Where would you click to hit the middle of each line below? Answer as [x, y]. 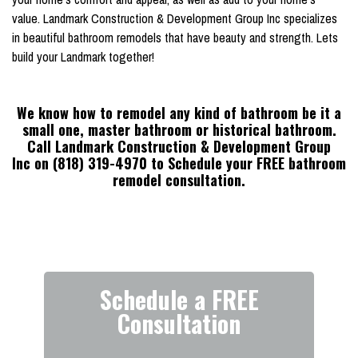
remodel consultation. [179, 180]
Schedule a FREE [179, 300]
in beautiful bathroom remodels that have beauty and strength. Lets [175, 38]
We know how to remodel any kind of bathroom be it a [179, 113]
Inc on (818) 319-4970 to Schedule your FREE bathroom [179, 163]
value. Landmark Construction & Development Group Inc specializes [175, 19]
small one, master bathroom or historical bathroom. [179, 130]
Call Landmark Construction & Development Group [179, 147]
